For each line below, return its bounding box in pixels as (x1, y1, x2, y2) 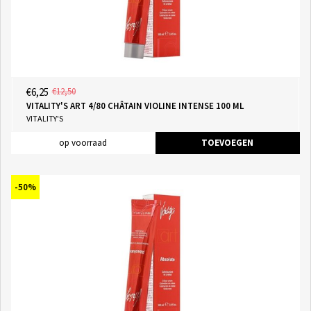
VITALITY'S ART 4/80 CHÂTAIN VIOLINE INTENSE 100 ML (26, 99, 244, 112)
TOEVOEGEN (201, 136, 253, 149)
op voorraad (59, 136, 107, 149)
